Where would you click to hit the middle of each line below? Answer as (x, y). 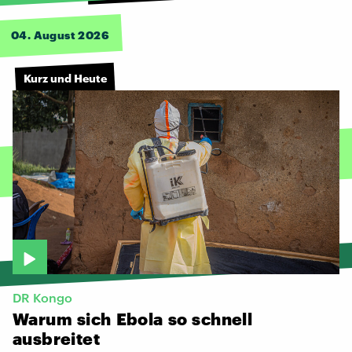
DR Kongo (42, 298)
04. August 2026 (60, 35)
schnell (222, 319)
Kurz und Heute (65, 78)
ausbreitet (56, 339)
